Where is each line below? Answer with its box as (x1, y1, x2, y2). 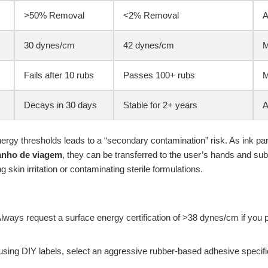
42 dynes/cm (123, 39, 174, 50)
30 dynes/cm (24, 39, 75, 50)
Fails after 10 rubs (24, 69, 94, 80)
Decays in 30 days (24, 99, 97, 110)
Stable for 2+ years (123, 99, 197, 110)
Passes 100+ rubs (123, 69, 195, 80)
